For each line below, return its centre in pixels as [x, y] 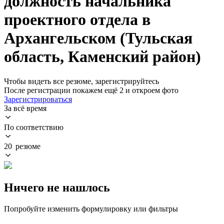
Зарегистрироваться [38, 99]
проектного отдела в [77, 20]
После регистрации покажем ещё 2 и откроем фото [91, 90]
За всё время [25, 108]
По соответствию [34, 127]
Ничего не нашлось [57, 187]
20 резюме [22, 146]
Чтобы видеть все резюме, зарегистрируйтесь [81, 81]
